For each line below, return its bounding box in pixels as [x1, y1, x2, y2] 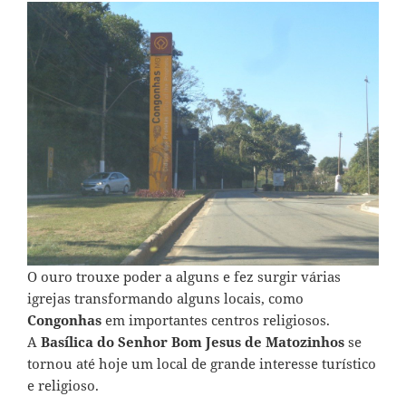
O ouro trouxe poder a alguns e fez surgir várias [27, 267, 341, 286]
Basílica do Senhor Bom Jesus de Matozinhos [41, 333, 344, 352]
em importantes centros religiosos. [101, 311, 330, 330]
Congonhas [27, 311, 101, 330]
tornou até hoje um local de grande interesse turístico [27, 354, 376, 373]
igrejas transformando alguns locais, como [27, 289, 304, 308]
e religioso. [27, 376, 99, 395]
